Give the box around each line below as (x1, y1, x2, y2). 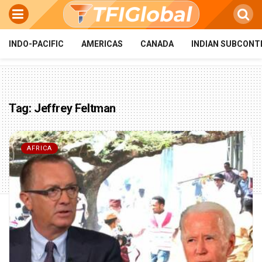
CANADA (140, 39, 174, 49)
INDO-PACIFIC (9, 39, 64, 49)
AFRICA (27, 144, 52, 152)
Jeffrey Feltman (34, 101, 116, 115)
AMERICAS (81, 39, 123, 49)
